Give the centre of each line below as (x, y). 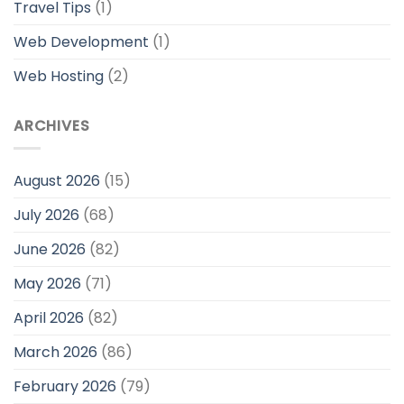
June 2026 (50, 249)
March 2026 (55, 352)
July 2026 (46, 215)
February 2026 (65, 386)
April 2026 (49, 317)
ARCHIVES (52, 126)
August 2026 (57, 180)
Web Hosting (59, 77)
